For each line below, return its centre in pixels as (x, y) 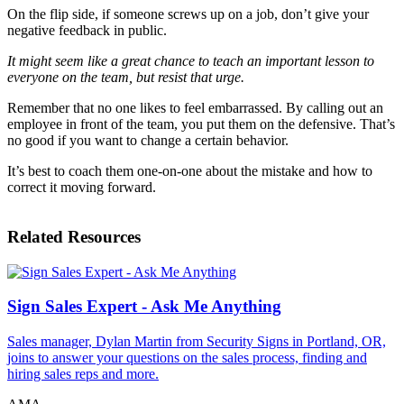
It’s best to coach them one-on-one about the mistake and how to (190, 171)
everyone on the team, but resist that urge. (126, 78)
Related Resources (74, 236)
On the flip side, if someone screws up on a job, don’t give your (188, 14)
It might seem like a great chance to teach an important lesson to (191, 61)
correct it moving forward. (82, 188)
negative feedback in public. (87, 31)
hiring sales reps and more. (83, 374)
